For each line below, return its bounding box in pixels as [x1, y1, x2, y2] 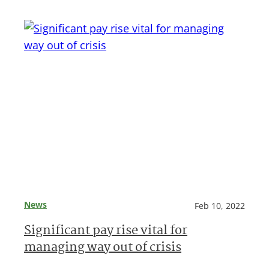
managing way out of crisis [24, 238, 181, 258]
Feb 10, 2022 [195, 199, 245, 211]
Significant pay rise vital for [24, 221, 187, 241]
